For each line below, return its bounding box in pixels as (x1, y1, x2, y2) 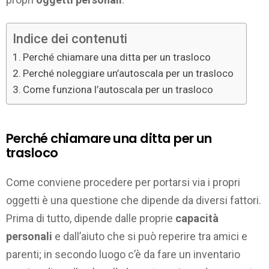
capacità (175, 212, 219, 225)
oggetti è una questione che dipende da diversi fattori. (6, 194, 261, 207)
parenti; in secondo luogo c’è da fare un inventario (6, 248, 240, 261)
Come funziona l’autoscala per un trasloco (23, 83, 214, 95)
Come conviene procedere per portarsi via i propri (6, 176, 240, 189)
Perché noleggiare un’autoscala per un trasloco (23, 67, 234, 79)
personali (6, 230, 52, 243)
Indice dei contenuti (13, 31, 127, 46)
